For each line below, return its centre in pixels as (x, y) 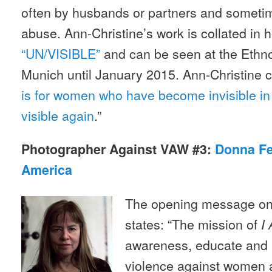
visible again (58, 115)
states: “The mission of (192, 223)
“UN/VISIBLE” (61, 53)
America (47, 169)
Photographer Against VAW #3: (118, 149)
